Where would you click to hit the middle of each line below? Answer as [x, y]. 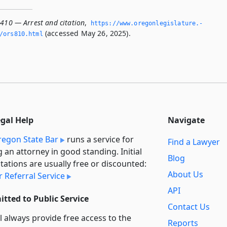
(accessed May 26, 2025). [87, 33]
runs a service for [99, 139]
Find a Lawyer [194, 142]
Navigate [186, 120]
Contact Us [189, 207]
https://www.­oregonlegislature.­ [147, 23]
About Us [185, 175]
